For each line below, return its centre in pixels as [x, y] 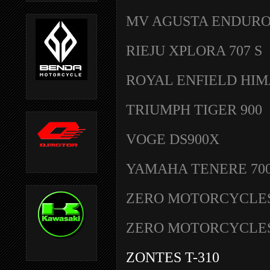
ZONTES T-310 [173, 257]
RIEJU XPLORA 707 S [194, 50]
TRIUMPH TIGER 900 [194, 109]
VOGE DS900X [173, 139]
